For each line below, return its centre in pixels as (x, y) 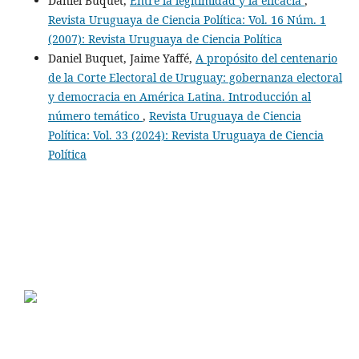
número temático (95, 115)
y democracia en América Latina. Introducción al (179, 96)
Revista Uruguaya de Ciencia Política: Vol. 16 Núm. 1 (187, 19)
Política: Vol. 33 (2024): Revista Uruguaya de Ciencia (186, 135)
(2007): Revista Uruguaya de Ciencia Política (165, 38)
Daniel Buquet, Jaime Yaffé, (121, 58)
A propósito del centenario (266, 58)
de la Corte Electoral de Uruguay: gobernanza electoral (195, 77)
